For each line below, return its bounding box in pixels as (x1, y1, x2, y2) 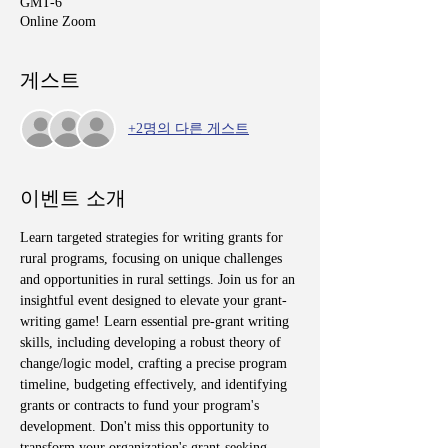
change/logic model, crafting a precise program (20, 355, 291, 371)
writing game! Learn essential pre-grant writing (20, 313, 293, 329)
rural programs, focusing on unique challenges (20, 250, 286, 266)
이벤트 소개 (20, 183, 126, 212)
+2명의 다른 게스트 (128, 121, 249, 137)
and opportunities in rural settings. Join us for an (20, 271, 299, 287)
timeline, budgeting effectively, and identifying (20, 376, 291, 392)
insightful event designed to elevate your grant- (20, 292, 287, 308)
